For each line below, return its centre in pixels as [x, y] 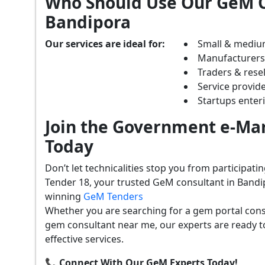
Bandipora [88, 22]
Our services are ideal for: [105, 43]
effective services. [84, 239]
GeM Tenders [113, 196]
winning [64, 196]
